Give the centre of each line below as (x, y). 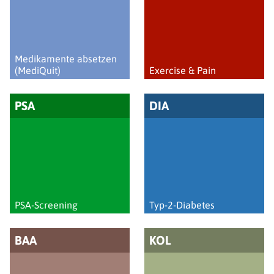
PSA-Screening (46, 205)
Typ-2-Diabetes (182, 205)
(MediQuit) (38, 70)
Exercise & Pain (183, 70)
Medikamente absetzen (66, 59)
